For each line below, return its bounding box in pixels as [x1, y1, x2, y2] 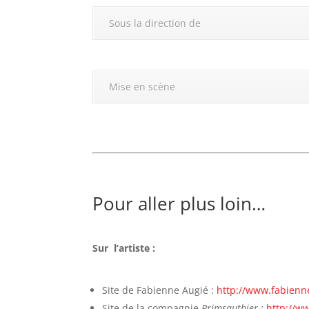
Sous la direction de [109, 17, 201, 30]
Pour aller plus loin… [92, 191, 266, 217]
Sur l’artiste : [92, 241, 156, 255]
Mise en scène [109, 80, 176, 94]
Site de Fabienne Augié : [102, 283, 217, 297]
